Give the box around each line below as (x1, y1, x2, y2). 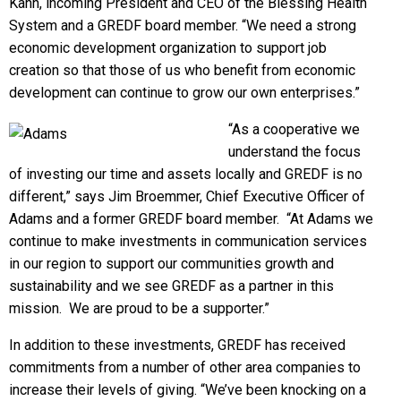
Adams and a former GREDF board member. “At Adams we (9, 209, 373, 227)
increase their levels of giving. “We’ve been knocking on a (9, 380, 366, 398)
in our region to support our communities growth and (9, 254, 334, 272)
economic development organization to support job (9, 38, 327, 56)
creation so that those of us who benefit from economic (9, 61, 355, 79)
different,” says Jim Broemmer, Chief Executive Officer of (9, 187, 365, 205)
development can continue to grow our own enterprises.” (9, 83, 360, 101)
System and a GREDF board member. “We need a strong (9, 16, 356, 34)
